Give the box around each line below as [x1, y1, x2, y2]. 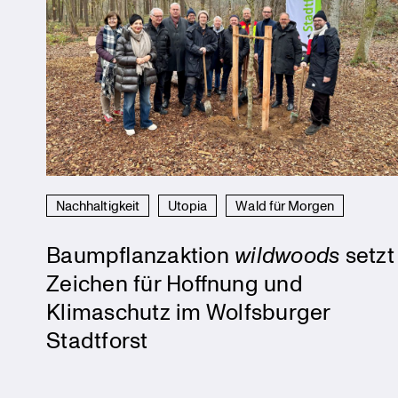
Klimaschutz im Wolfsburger [46, 295, 330, 326]
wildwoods [235, 238, 346, 269]
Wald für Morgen [235, 195, 335, 214]
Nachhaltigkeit [56, 195, 139, 214]
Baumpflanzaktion [46, 238, 235, 269]
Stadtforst [46, 323, 148, 354]
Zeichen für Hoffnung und [46, 267, 303, 298]
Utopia [167, 195, 208, 214]
